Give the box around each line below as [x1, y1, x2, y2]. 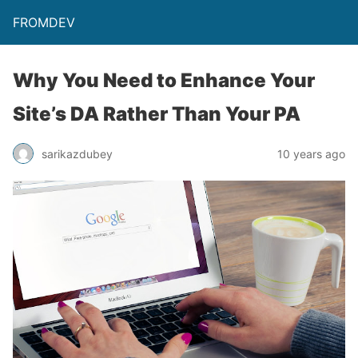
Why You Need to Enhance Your [13, 69, 315, 92]
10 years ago [277, 146, 345, 161]
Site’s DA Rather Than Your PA [13, 102, 300, 125]
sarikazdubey [42, 146, 113, 161]
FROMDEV [13, 14, 75, 30]
